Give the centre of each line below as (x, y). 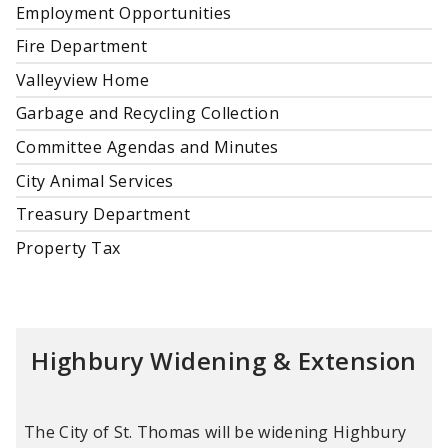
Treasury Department (103, 214)
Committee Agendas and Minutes (147, 147)
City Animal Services (95, 180)
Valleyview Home (83, 79)
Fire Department (82, 46)
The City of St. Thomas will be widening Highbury (215, 431)
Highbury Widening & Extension (224, 360)
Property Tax (68, 247)
